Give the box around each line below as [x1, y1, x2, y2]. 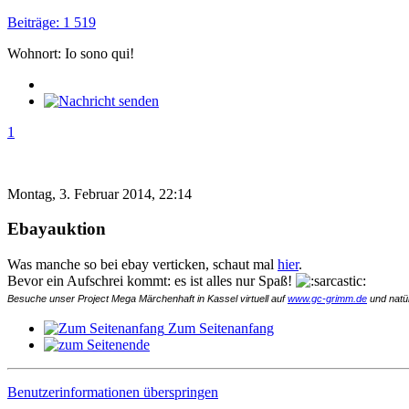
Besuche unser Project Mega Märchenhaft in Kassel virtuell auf [7, 293, 288, 305]
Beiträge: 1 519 [7, 14, 96, 30]
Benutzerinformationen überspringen [7, 384, 218, 401]
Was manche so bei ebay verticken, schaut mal [7, 257, 278, 273]
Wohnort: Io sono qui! [7, 45, 134, 61]
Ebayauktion [7, 219, 106, 239]
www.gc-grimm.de [288, 293, 367, 305]
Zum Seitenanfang [168, 320, 274, 337]
